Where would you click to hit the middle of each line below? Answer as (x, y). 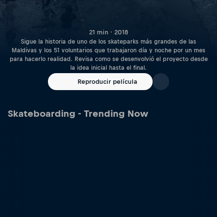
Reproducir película (107, 82)
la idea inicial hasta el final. (108, 68)
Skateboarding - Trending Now (78, 114)
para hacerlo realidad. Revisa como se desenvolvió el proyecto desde (108, 59)
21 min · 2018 (108, 32)
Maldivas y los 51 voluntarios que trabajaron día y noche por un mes (108, 51)
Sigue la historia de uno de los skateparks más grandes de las (108, 42)
